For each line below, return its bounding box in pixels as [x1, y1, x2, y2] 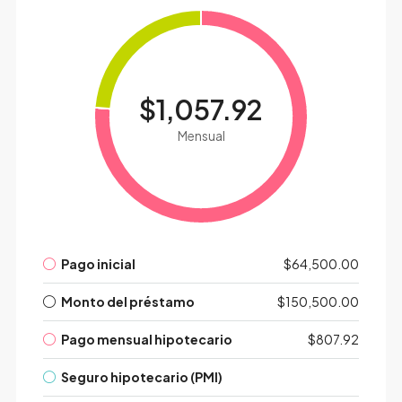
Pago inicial [60, 256, 135, 273]
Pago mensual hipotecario [60, 331, 232, 348]
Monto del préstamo [60, 293, 195, 310]
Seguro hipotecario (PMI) [60, 369, 223, 386]
